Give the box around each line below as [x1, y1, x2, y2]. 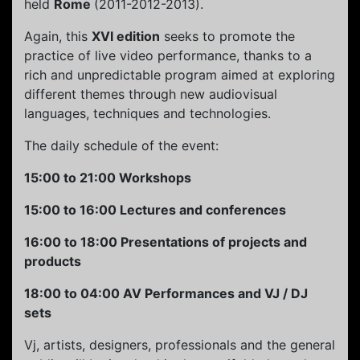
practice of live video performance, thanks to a [24, 47, 312, 64]
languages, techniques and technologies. [24, 105, 271, 122]
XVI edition [92, 28, 160, 45]
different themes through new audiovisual [24, 86, 277, 103]
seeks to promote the [160, 28, 295, 45]
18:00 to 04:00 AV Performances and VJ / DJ [24, 285, 308, 302]
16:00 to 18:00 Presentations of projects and [24, 234, 307, 251]
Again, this [24, 28, 92, 45]
